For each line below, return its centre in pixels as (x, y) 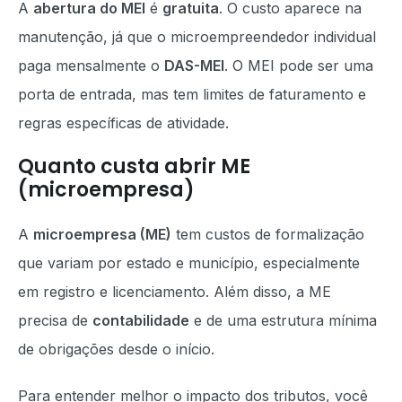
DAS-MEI (194, 66)
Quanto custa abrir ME (134, 166)
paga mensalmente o (91, 66)
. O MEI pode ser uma (299, 66)
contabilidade (141, 320)
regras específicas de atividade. (123, 123)
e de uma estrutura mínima (283, 320)
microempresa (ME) (102, 234)
